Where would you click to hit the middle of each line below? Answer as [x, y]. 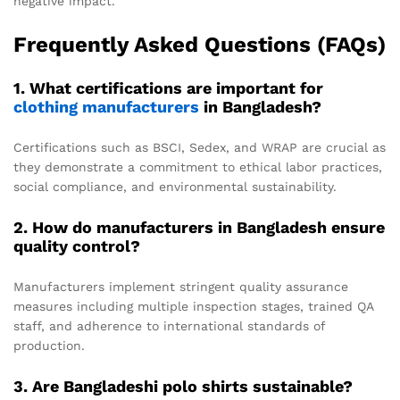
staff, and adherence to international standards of [169, 325]
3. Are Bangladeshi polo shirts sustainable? [183, 386]
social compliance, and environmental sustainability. [175, 187]
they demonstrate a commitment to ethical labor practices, [198, 167]
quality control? [77, 246]
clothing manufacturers [106, 107]
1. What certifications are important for [168, 88]
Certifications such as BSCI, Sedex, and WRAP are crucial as [200, 147]
